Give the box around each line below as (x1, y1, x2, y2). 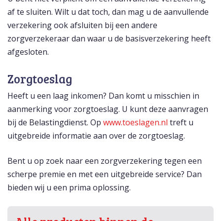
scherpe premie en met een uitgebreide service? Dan (7, 169, 202, 180)
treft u (168, 117, 193, 128)
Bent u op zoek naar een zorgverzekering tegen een (7, 155, 202, 167)
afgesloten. (7, 46, 49, 58)
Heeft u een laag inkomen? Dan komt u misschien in (7, 90, 199, 102)
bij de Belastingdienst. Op (7, 117, 103, 128)
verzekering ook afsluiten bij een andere (7, 20, 157, 31)
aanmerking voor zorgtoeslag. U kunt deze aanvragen (7, 104, 208, 115)
